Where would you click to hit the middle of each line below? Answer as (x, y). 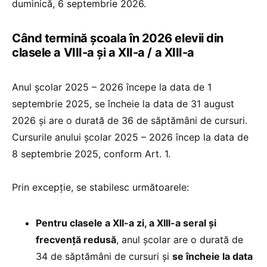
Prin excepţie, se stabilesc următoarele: (100, 187)
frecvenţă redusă (76, 240)
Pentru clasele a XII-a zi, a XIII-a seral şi (126, 223)
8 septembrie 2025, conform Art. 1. (91, 154)
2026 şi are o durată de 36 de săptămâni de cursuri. (130, 121)
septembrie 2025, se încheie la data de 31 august (123, 104)
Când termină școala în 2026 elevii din (118, 38)
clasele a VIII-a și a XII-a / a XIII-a (103, 53)
